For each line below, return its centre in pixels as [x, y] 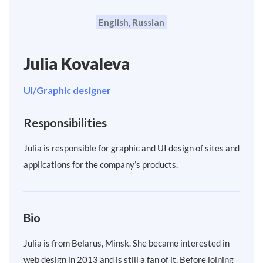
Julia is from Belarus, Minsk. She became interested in [127, 243]
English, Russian [131, 23]
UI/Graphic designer [67, 90]
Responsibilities [65, 123]
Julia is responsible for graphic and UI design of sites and [131, 148]
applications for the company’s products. [101, 165]
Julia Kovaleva [77, 64]
